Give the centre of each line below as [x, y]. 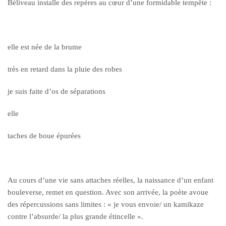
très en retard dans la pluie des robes [65, 69]
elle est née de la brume [45, 47]
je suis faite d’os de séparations [56, 91]
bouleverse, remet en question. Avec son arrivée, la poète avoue [108, 192]
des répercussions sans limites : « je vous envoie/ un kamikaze [106, 204]
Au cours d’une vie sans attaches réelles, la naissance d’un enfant [110, 180]
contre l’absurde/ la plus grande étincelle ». [75, 216]
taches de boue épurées [44, 136]
